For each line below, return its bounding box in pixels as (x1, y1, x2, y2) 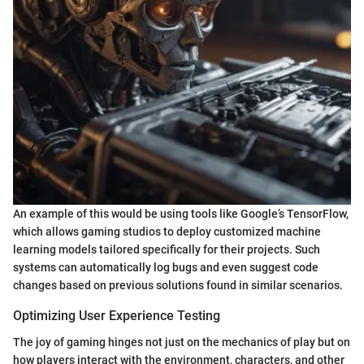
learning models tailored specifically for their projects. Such (13, 243, 320, 257)
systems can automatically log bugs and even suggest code (13, 261, 318, 275)
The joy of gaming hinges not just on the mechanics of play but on (13, 335, 350, 349)
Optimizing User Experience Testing (13, 308, 220, 324)
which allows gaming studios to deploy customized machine (13, 225, 321, 239)
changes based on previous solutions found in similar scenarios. (13, 279, 343, 292)
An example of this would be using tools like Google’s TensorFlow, (13, 207, 349, 221)
